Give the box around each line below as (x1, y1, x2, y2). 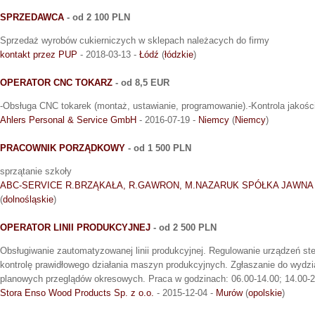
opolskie (248, 287, 282, 298)
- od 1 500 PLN (125, 142, 191, 153)
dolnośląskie (3, 193, 53, 205)
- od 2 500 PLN (150, 221, 217, 233)
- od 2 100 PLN (64, 11, 130, 22)
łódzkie (165, 49, 193, 60)
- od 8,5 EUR (112, 77, 169, 88)
